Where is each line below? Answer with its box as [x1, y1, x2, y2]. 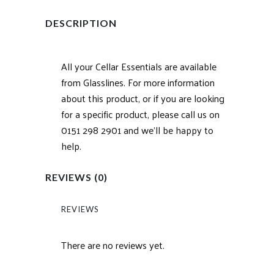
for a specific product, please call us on [61, 105, 220, 123]
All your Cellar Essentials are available [61, 57, 217, 75]
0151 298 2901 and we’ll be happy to [61, 120, 213, 139]
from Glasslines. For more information [61, 73, 215, 91]
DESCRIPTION [45, 17, 117, 29]
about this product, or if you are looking [61, 89, 224, 107]
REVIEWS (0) [45, 171, 108, 183]
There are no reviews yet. [61, 235, 165, 254]
